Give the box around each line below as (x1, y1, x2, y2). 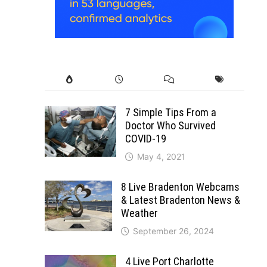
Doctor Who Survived (125, 119, 216, 132)
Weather (120, 206, 158, 219)
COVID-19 (125, 132, 166, 145)
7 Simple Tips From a (125, 105, 216, 119)
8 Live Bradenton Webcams (120, 180, 240, 193)
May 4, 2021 (136, 151, 185, 162)
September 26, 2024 (132, 225, 214, 236)
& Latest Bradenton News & (120, 193, 240, 206)
